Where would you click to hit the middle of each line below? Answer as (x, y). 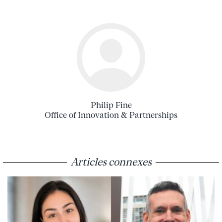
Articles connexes (111, 162)
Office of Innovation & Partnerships (111, 115)
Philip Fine (111, 105)
